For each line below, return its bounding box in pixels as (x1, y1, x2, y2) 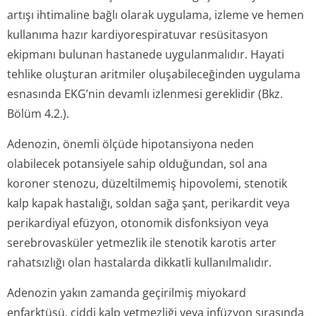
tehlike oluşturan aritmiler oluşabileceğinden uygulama (7, 66, 300, 82)
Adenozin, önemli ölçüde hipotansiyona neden (7, 136, 254, 152)
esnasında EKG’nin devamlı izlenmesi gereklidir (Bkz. (7, 86, 283, 102)
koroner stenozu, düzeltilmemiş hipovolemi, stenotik (7, 176, 287, 191)
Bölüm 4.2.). (7, 106, 69, 121)
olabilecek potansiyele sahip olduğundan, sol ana (7, 156, 267, 171)
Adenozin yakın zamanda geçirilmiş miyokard (7, 285, 246, 300)
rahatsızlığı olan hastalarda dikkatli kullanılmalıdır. (7, 255, 272, 270)
